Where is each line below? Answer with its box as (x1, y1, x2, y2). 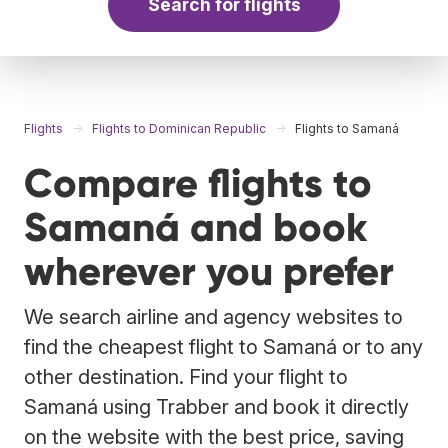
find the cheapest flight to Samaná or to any (24, 334, 423, 359)
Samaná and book (24, 202, 367, 252)
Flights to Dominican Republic (92, 120, 266, 136)
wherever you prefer (24, 246, 394, 296)
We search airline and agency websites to (24, 304, 403, 329)
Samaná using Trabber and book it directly (24, 394, 409, 419)
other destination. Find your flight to (24, 364, 348, 389)
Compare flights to (24, 158, 372, 208)
